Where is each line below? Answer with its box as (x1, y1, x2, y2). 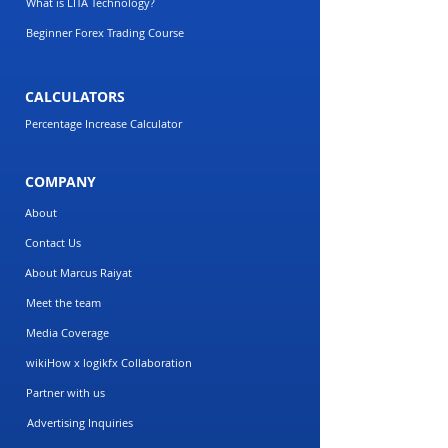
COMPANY (25, 172, 96, 191)
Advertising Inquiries (27, 416, 133, 430)
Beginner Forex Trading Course (26, 26, 184, 40)
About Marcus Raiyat (25, 266, 132, 280)
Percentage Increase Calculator (25, 117, 182, 131)
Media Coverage (26, 326, 109, 340)
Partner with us (26, 386, 105, 400)
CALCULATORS (25, 87, 125, 106)
